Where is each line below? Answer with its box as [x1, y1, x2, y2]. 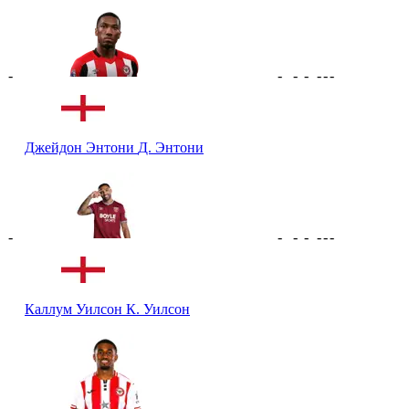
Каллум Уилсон [25, 300, 126, 317]
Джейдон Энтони [25, 139, 138, 155]
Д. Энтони [138, 139, 204, 155]
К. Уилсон [126, 300, 190, 317]
